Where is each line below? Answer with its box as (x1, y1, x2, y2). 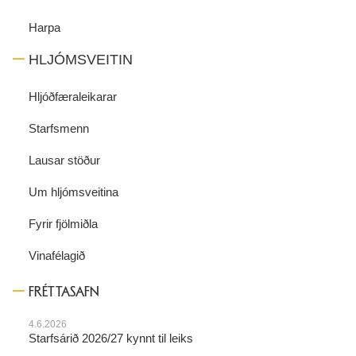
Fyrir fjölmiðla (29, 217, 98, 231)
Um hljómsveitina (29, 185, 118, 199)
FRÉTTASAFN (29, 283, 99, 301)
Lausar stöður (29, 153, 100, 168)
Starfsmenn (29, 122, 89, 136)
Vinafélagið (29, 249, 85, 263)
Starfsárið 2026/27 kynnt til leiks (29, 331, 193, 346)
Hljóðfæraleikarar (29, 90, 117, 104)
